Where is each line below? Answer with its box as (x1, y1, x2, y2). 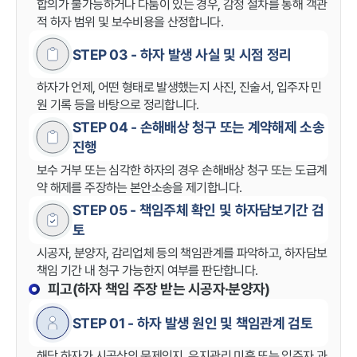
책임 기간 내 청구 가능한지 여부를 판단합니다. (37, 261, 258, 279)
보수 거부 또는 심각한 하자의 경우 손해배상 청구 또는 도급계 (37, 161, 328, 178)
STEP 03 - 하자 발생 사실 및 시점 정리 (73, 44, 292, 65)
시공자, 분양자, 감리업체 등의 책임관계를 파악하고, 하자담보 (37, 244, 328, 261)
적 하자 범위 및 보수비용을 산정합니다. (37, 13, 223, 30)
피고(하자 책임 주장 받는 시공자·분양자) (48, 279, 270, 299)
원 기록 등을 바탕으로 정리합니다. (37, 96, 199, 113)
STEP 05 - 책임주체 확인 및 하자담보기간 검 (73, 200, 324, 220)
